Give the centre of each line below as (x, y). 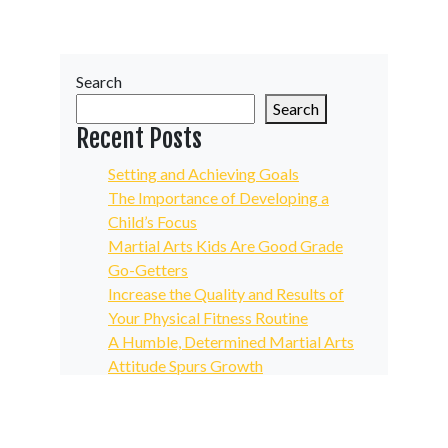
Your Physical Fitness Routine (208, 318)
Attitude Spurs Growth (185, 366)
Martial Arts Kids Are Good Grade (225, 246)
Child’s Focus (152, 222)
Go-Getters (148, 270)
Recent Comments (164, 409)
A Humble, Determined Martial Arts (231, 342)
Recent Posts (139, 139)
